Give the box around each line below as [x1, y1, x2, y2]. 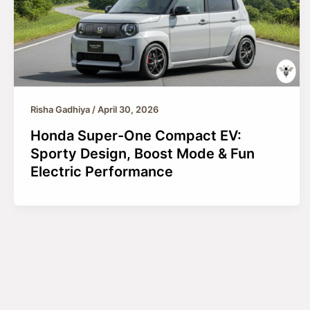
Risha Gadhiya [30, 104, 92, 116]
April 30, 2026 [98, 104, 158, 116]
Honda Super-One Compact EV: [30, 127, 241, 145]
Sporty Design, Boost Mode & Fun [30, 145, 255, 163]
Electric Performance [30, 163, 173, 181]
